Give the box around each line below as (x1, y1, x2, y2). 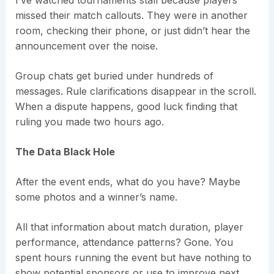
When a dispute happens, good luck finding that (15, 100, 237, 113)
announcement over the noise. (15, 40, 158, 53)
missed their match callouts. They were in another (15, 9, 248, 22)
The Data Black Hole (15, 146, 115, 158)
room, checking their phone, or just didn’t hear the (15, 24, 250, 37)
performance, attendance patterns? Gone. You (15, 236, 233, 249)
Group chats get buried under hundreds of (15, 70, 213, 83)
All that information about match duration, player (15, 221, 243, 234)
